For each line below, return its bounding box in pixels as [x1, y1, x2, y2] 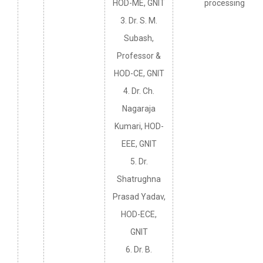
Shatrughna [117, 174, 161, 184]
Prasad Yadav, [112, 192, 166, 202]
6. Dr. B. [126, 245, 152, 255]
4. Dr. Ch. [123, 86, 154, 96]
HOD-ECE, [121, 210, 157, 220]
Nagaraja [122, 104, 156, 114]
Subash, [124, 33, 154, 43]
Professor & [117, 51, 161, 61]
